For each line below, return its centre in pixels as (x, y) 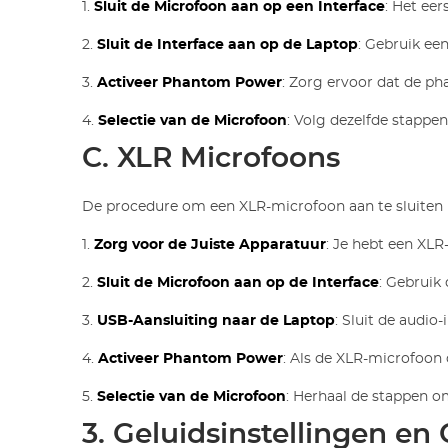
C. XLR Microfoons (211, 158)
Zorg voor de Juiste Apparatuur (210, 244)
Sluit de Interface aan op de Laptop (228, 44)
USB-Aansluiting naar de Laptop (216, 320)
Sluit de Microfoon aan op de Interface (238, 282)
